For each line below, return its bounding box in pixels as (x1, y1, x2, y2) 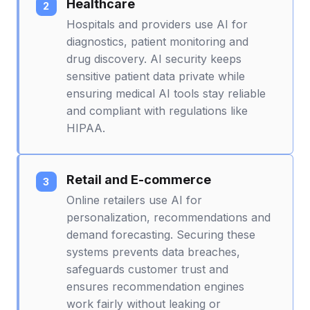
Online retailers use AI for (66, 192, 202, 207)
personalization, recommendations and (66, 210, 271, 224)
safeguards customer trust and (66, 262, 228, 276)
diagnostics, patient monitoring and (66, 34, 248, 48)
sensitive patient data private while (66, 69, 245, 83)
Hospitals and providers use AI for (66, 17, 248, 31)
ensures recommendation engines (66, 279, 244, 293)
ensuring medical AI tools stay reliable (66, 86, 266, 100)
